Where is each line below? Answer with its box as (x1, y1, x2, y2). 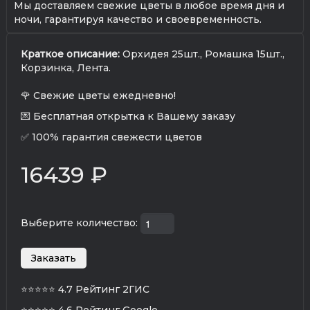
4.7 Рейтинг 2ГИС (58, 282, 149, 295)
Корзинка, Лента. (21, 61, 111, 74)
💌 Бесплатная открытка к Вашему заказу (21, 109, 235, 122)
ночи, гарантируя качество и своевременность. (14, 12, 262, 26)
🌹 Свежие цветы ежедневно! (21, 89, 176, 102)
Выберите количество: (21, 216, 140, 229)
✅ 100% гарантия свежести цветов (21, 130, 202, 143)
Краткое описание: (21, 47, 120, 60)
